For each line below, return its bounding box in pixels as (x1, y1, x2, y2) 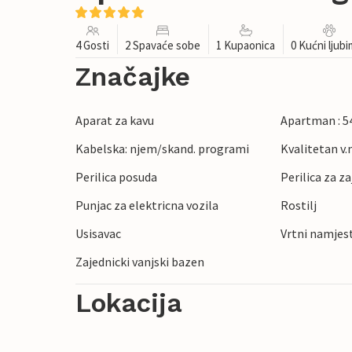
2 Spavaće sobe (125, 38, 200, 53)
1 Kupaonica (216, 38, 275, 53)
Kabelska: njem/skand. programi (75, 141, 249, 156)
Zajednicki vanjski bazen (75, 254, 204, 269)
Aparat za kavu (75, 112, 154, 128)
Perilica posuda (75, 169, 157, 185)
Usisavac (75, 225, 121, 241)
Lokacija (75, 288, 182, 318)
